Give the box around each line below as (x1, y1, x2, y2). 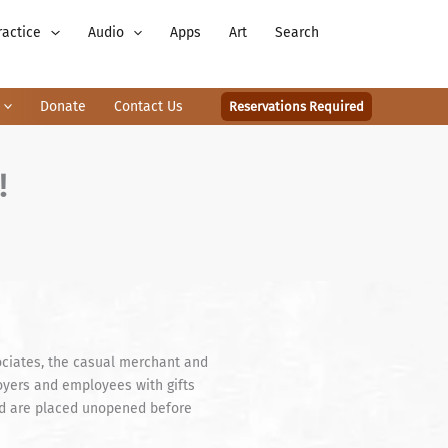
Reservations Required (229, 99, 364, 114)
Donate (40, 97, 86, 115)
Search (274, 24, 319, 41)
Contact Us (114, 97, 183, 115)
